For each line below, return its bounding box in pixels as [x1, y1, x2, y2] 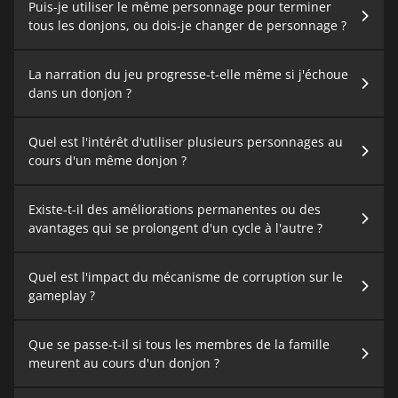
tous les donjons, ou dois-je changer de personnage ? [28, 17, 346, 35]
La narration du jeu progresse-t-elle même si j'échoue [28, 66, 348, 84]
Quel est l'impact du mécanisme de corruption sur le [28, 268, 343, 286]
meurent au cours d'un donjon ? [28, 354, 219, 372]
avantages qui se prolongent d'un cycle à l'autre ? [28, 219, 322, 237]
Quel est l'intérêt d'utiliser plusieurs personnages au [28, 133, 343, 151]
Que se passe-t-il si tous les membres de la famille [28, 336, 330, 354]
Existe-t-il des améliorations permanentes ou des [28, 201, 321, 219]
